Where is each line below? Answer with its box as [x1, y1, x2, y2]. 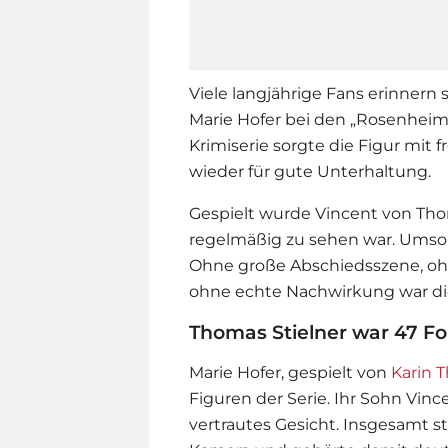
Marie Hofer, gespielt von [189, 362, 391, 382]
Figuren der [189, 388, 287, 408]
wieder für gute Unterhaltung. [189, 161, 431, 181]
